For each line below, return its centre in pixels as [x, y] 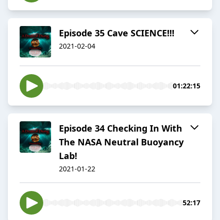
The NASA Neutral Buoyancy [121, 142]
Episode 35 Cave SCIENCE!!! [117, 33]
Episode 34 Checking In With [121, 128]
